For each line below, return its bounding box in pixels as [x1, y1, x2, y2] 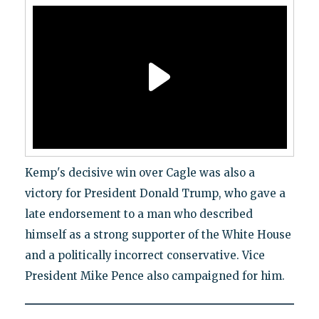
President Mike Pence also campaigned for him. [24, 268, 285, 283]
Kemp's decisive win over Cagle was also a [24, 165, 255, 179]
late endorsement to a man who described [24, 206, 253, 221]
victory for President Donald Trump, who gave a [24, 186, 286, 200]
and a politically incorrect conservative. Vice [24, 248, 265, 262]
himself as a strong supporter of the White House [24, 227, 291, 241]
